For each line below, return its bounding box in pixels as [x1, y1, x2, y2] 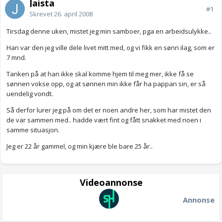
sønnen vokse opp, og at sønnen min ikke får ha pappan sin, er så [6, 79, 206, 89]
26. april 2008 [54, 9, 93, 19]
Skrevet [29, 9, 54, 19]
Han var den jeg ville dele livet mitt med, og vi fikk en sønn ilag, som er [6, 43, 215, 53]
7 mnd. [6, 53, 26, 62]
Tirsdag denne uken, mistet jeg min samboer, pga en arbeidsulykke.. [6, 27, 211, 36]
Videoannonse [79, 176, 143, 189]
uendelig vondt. [6, 89, 53, 99]
